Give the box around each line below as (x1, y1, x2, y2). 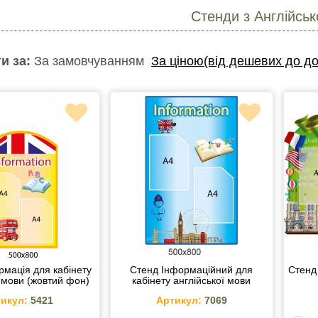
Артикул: (155, 295, 202, 307)
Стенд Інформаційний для (130, 264, 253, 276)
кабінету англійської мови (132, 275, 251, 287)
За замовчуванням (34, 53, 144, 68)
